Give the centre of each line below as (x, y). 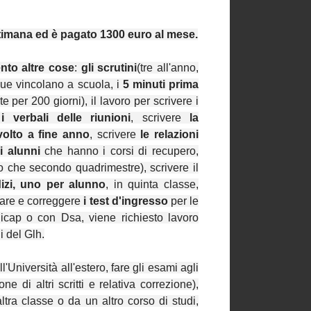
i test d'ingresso (126, 201)
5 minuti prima (161, 85)
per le (183, 201)
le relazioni (170, 135)
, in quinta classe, (152, 185)
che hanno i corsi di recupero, (122, 151)
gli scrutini (109, 68)
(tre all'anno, (168, 68)
